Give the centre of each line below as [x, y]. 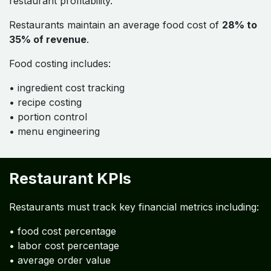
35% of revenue [48, 40]
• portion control [48, 117]
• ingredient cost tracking [67, 88]
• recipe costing [45, 103]
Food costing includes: [60, 64]
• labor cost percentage [64, 246]
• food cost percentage [63, 231]
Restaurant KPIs [70, 179]
